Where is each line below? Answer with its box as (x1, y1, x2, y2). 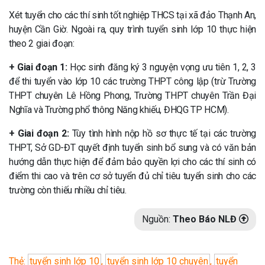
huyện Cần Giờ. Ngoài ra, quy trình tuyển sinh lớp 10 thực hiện (9, 23, 256, 35)
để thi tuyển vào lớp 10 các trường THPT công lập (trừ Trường (9, 75, 256, 87)
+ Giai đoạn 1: (9, 61, 67, 73)
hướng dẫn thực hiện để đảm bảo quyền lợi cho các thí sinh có (9, 156, 256, 167)
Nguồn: (142, 213, 173, 225)
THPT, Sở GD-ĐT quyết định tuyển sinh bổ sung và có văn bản (9, 141, 256, 153)
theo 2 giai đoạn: (9, 37, 75, 49)
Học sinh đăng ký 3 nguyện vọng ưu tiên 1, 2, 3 (67, 61, 256, 73)
